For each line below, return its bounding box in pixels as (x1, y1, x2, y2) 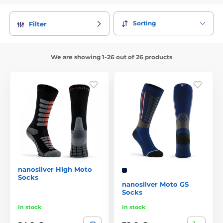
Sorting (133, 19, 156, 27)
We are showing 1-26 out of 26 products (51, 53, 172, 61)
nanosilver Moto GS (122, 180, 189, 188)
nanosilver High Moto (18, 165, 92, 173)
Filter (29, 19, 47, 28)
